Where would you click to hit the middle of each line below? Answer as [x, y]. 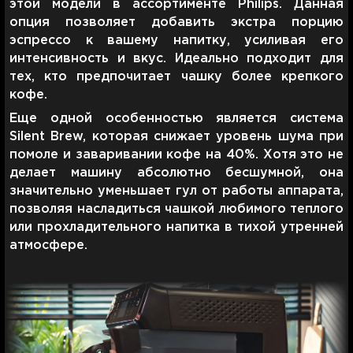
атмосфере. [48, 245]
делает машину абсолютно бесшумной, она [176, 173]
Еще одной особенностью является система [176, 118]
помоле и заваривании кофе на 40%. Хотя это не [176, 154]
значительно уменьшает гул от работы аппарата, [176, 191]
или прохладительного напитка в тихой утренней [176, 227]
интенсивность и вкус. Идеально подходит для [176, 58]
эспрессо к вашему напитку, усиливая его [176, 40]
